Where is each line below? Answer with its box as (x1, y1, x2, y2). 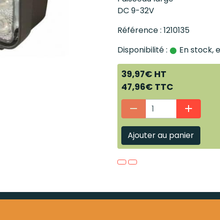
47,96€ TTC (121, 81, 173, 93)
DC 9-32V (117, 5, 154, 16)
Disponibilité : (117, 44, 167, 55)
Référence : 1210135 (117, 25, 190, 36)
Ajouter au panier (128, 130, 194, 141)
